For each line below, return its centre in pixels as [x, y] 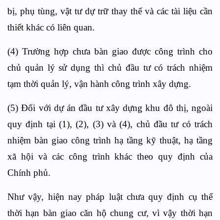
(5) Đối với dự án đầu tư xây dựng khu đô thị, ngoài [110, 108]
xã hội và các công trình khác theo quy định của [110, 156]
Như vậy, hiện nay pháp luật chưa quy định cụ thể [110, 196]
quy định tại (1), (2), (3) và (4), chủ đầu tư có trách [110, 124]
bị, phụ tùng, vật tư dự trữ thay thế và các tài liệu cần [110, 11]
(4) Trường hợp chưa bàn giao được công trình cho [110, 51]
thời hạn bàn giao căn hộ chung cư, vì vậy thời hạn [110, 213]
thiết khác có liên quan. [51, 27]
